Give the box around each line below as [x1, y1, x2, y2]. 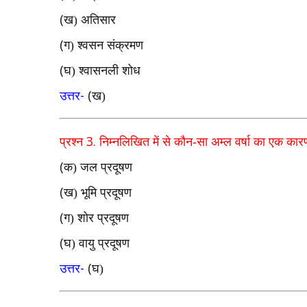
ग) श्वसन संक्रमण [64, 38, 143, 52]
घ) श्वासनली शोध [64, 64, 140, 77]
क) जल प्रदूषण [64, 160, 132, 174]
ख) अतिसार [64, 13, 116, 27]
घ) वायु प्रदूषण [64, 236, 130, 250]
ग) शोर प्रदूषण [64, 211, 129, 225]
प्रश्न [60, 135, 86, 149]
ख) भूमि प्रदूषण [64, 186, 132, 199]
